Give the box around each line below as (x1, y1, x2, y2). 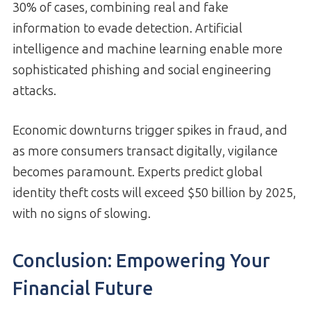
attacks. (12, 83, 56, 99)
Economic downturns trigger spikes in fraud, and (12, 123, 287, 139)
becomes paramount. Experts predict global (12, 165, 262, 180)
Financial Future (12, 277, 153, 300)
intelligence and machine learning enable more (12, 42, 283, 58)
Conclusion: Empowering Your (12, 249, 270, 272)
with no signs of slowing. (12, 206, 151, 222)
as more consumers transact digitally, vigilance (12, 144, 278, 160)
